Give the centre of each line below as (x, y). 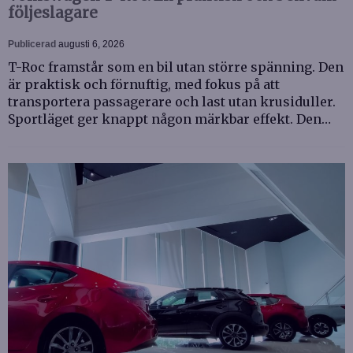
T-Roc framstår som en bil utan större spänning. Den (176, 67)
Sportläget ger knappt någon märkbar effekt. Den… (169, 119)
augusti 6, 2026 (91, 44)
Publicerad (33, 44)
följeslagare (53, 13)
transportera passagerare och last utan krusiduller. (172, 101)
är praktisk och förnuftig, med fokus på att (144, 84)
